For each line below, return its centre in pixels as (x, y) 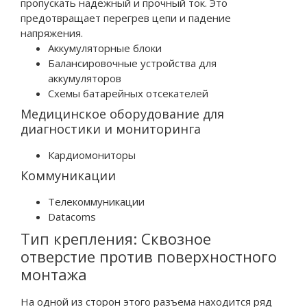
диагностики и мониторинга (111, 128)
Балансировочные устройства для (132, 63)
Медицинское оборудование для (122, 113)
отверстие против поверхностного (149, 256)
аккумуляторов (85, 78)
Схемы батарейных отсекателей (128, 93)
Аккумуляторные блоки (105, 48)
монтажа (54, 274)
